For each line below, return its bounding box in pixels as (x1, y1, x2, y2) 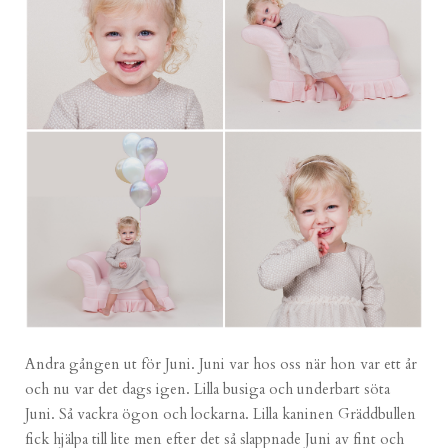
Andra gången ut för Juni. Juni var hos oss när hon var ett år (25, 354, 418, 375)
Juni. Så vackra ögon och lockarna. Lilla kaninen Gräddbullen (25, 404, 417, 425)
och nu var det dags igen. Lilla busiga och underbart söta (25, 379, 391, 400)
